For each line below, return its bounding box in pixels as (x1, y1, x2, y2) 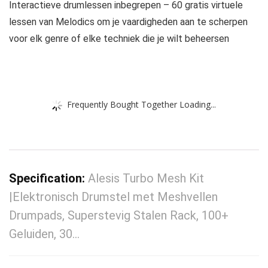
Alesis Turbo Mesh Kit (88, 171, 204, 186)
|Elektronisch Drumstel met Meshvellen (9, 190, 218, 205)
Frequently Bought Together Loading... (67, 98, 216, 110)
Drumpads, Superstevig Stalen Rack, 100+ (9, 208, 229, 223)
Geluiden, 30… (9, 227, 80, 242)
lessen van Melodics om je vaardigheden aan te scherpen (9, 16, 248, 28)
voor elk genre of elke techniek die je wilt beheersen (9, 33, 229, 45)
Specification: (9, 171, 88, 186)
